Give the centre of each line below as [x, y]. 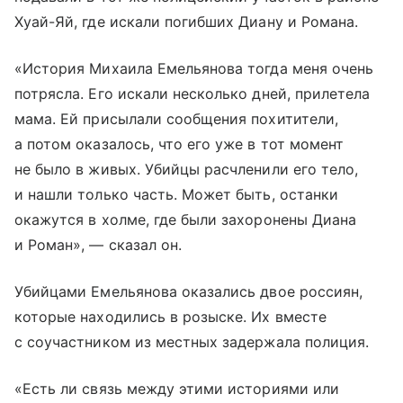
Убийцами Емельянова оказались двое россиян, [189, 292]
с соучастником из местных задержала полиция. [192, 342]
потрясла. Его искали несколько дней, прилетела [193, 94]
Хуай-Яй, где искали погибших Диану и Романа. [187, 22]
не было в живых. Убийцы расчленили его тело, [187, 170]
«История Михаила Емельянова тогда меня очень [194, 69]
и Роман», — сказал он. [99, 245]
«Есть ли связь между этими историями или [177, 389]
